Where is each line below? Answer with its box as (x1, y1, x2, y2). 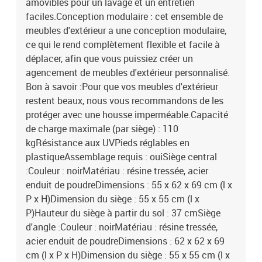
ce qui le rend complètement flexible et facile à (26, 38, 220, 51)
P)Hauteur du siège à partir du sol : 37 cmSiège (26, 206, 220, 219)
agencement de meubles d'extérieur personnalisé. (26, 66, 230, 79)
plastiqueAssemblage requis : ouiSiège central (26, 150, 217, 163)
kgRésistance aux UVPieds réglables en (26, 136, 189, 149)
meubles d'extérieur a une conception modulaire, (26, 24, 226, 37)
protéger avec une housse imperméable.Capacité (26, 108, 228, 121)
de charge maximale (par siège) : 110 (26, 122, 178, 135)
